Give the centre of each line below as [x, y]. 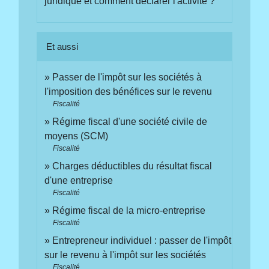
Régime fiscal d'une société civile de [130, 121]
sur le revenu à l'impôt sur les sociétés [125, 255]
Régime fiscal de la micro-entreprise [129, 210]
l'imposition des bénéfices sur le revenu [128, 91]
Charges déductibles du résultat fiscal [132, 166]
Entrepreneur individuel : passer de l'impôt [142, 240]
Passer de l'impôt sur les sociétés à [127, 77]
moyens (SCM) [77, 136]
